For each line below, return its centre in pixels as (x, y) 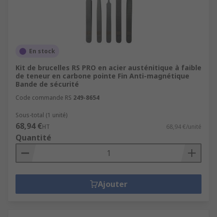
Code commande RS (44, 98)
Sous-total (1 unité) (41, 115)
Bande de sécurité (47, 84)
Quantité (33, 138)
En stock (42, 51)
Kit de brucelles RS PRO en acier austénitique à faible (108, 68)
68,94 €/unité (184, 127)
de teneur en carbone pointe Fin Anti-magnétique (102, 76)
